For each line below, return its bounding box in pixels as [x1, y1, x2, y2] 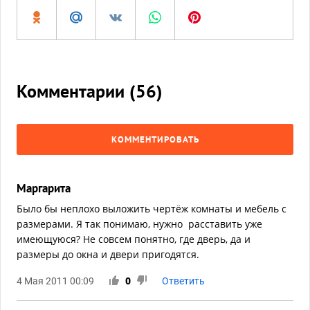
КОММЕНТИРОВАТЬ [111, 134, 199, 145]
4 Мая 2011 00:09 [17, 275, 94, 286]
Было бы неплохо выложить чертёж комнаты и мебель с [17, 202, 286, 215]
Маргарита [17, 181, 71, 196]
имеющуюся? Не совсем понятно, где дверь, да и [17, 232, 250, 246]
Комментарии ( [17, 80, 136, 102]
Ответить [162, 275, 205, 286]
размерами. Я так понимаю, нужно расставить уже [17, 217, 262, 230]
